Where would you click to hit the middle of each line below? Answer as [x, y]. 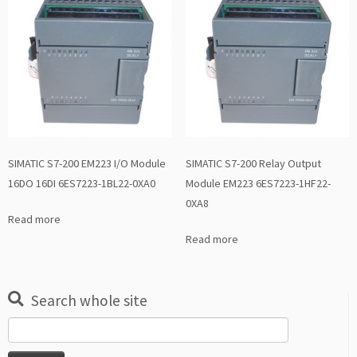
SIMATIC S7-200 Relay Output [253, 164]
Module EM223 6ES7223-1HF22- [258, 184]
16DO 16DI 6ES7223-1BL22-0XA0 [82, 184]
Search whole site [89, 301]
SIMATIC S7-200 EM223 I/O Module [87, 164]
